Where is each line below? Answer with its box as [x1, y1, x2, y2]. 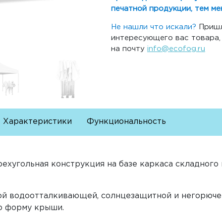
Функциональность [87, 118, 166, 125]
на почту [111, 46, 147, 52]
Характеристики [3, 118, 72, 125]
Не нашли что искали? [111, 24, 196, 30]
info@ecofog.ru [147, 46, 205, 52]
